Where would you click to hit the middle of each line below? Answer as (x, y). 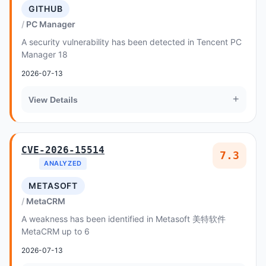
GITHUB (46, 9)
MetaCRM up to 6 (56, 231)
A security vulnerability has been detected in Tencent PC (132, 42)
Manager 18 (45, 54)
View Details (53, 99)
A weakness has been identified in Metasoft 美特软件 (123, 219)
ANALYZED (63, 163)
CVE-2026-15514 (63, 150)
